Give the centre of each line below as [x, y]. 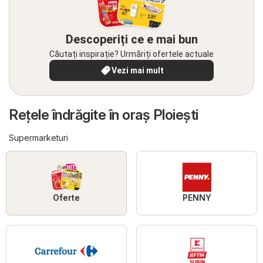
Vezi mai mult [137, 70]
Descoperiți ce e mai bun [131, 39]
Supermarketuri [38, 137]
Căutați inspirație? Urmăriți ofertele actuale [131, 54]
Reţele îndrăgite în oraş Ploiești [104, 114]
